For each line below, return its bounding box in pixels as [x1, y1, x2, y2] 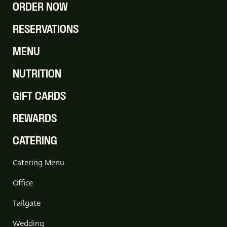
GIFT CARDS [13, 91, 66, 102]
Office [13, 177, 33, 188]
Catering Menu [13, 157, 64, 168]
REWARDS [13, 113, 57, 124]
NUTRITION [13, 69, 61, 80]
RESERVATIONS [13, 24, 79, 35]
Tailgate [13, 197, 41, 209]
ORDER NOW [13, 2, 68, 13]
